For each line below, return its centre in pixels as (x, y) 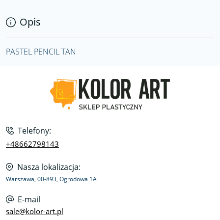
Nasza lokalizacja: (49, 167)
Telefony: (34, 131)
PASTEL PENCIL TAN (41, 52)
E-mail (29, 199)
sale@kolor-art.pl (35, 211)
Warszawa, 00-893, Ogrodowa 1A (51, 179)
